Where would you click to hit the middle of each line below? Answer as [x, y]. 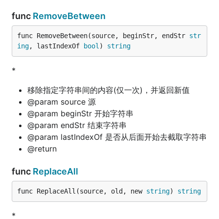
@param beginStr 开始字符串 [80, 113]
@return [42, 149]
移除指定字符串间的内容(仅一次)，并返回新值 [109, 90]
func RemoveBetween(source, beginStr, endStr [103, 36]
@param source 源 [62, 102]
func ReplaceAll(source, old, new [82, 191]
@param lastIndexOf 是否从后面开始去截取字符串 [117, 137]
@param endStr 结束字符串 [77, 125]
